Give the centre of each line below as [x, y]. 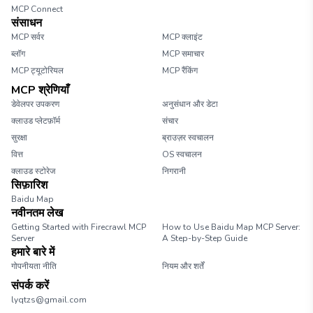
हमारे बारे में [33, 252]
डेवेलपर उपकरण [35, 104]
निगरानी [174, 171]
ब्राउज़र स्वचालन [188, 138]
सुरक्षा [19, 138]
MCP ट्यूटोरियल [37, 71]
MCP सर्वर [28, 37]
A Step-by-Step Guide [205, 238]
